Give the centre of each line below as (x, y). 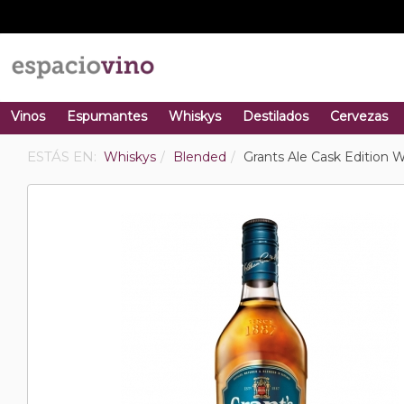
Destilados (275, 116)
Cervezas (359, 116)
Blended (200, 157)
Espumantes (107, 116)
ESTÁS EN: (64, 156)
